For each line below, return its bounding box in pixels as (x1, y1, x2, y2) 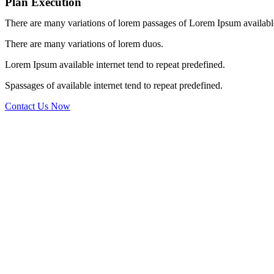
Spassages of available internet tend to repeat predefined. (5, 80, 223, 91)
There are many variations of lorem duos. (5, 39, 163, 49)
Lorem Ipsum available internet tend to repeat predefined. (5, 59, 225, 70)
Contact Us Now (5, 101, 70, 111)
